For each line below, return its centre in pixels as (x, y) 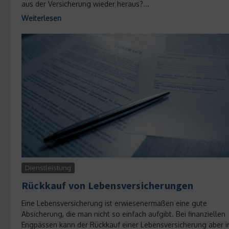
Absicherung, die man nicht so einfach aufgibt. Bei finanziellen (123, 214)
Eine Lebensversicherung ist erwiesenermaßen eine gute (114, 203)
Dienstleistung (48, 168)
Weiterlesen (41, 18)
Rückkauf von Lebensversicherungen (108, 186)
